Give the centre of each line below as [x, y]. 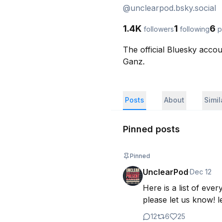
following [195, 29]
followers [159, 29]
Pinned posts [151, 129]
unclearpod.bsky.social [173, 8]
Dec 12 [201, 172]
